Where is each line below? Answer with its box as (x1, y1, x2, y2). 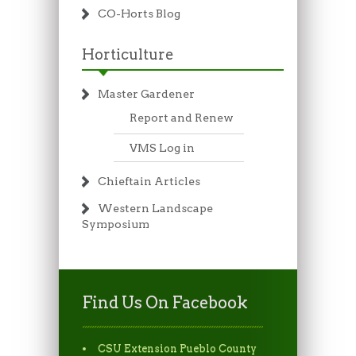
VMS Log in (129, 141, 195, 155)
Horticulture (81, 46, 174, 64)
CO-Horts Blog (97, 7, 180, 21)
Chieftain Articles (97, 175, 200, 188)
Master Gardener (97, 87, 195, 101)
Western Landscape (97, 202, 213, 215)
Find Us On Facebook (83, 293, 248, 313)
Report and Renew (129, 111, 234, 125)
